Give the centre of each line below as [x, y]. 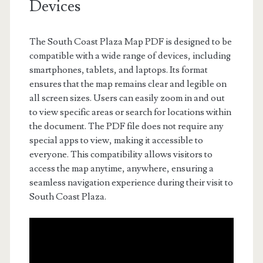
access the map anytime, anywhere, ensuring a [121, 168]
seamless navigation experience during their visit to [131, 182]
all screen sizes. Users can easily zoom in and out [127, 98]
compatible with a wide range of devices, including [130, 55]
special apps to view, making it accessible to [116, 140]
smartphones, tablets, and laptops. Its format [118, 70]
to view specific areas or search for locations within [130, 112]
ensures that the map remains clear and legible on [128, 84]
